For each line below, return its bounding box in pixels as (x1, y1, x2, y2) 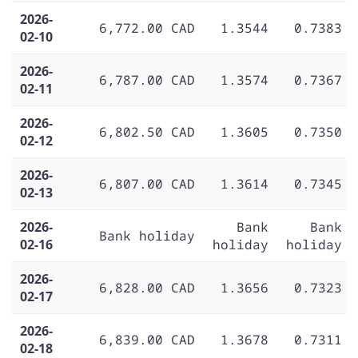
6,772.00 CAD (99, 18, 195, 37)
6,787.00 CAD (99, 70, 195, 89)
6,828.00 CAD (99, 278, 195, 296)
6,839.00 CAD (99, 330, 195, 348)
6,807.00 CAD (99, 174, 195, 193)
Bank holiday (99, 226, 195, 245)
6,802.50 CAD (99, 122, 195, 141)
